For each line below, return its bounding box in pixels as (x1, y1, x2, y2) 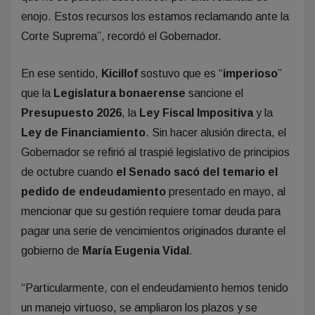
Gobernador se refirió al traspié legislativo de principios (21, 146, 290, 158)
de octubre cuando (21, 165, 116, 178)
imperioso (223, 67, 278, 79)
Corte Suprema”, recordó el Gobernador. (21, 30, 221, 42)
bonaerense (119, 86, 188, 99)
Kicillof (101, 67, 141, 79)
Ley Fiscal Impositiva (139, 106, 253, 119)
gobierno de (21, 244, 82, 257)
